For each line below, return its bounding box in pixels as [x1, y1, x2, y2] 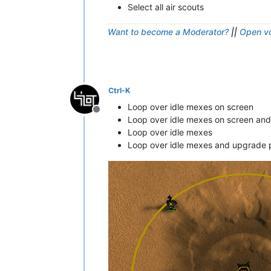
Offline [96, 109, 126, 122]
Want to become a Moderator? [108, 27, 229, 37]
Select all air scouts [128, 2, 204, 12]
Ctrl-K [108, 86, 130, 95]
